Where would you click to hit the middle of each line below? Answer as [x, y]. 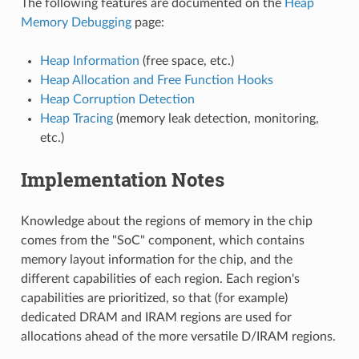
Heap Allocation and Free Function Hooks [156, 80]
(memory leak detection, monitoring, [216, 118]
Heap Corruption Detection [117, 99]
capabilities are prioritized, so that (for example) [154, 298]
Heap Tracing [76, 118]
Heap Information [89, 61]
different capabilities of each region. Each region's [160, 278]
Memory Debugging [76, 22]
